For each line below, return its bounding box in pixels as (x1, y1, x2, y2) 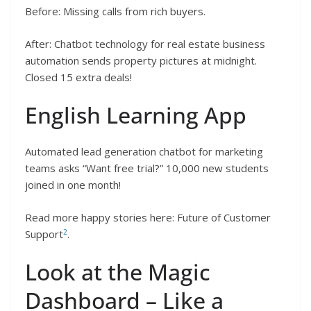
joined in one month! (25, 178, 121, 192)
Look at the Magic (25, 257, 210, 287)
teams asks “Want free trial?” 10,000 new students (25, 161, 269, 176)
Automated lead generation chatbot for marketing (25, 144, 263, 159)
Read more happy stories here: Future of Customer (25, 210, 271, 224)
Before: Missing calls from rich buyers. (25, 4, 205, 19)
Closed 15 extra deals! (25, 69, 132, 84)
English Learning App (25, 100, 246, 131)
